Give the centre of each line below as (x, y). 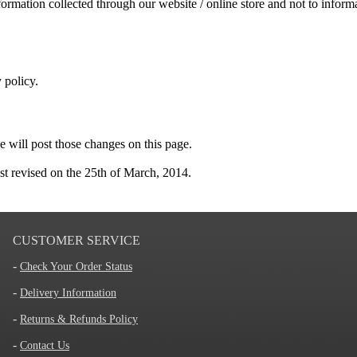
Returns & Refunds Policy (79, 319)
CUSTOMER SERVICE (76, 240)
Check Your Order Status (76, 267)
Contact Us (45, 345)
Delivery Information (68, 293)
